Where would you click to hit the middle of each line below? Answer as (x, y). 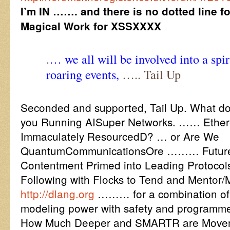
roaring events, (83, 74)
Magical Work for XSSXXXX (91, 26)
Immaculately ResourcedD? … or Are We (120, 136)
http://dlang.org (57, 194)
